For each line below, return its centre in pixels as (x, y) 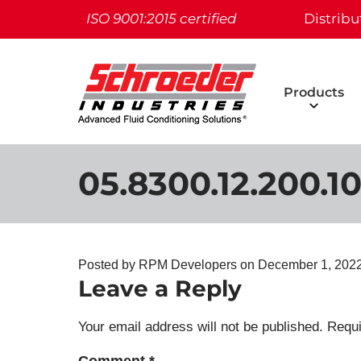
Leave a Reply (160, 288)
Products (314, 92)
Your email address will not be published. (201, 327)
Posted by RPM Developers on (168, 265)
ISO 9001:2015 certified (162, 19)
